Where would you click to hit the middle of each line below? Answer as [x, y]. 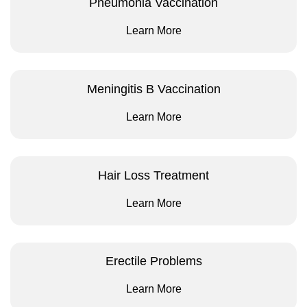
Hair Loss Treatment [153, 175]
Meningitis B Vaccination [153, 89]
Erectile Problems [153, 261]
